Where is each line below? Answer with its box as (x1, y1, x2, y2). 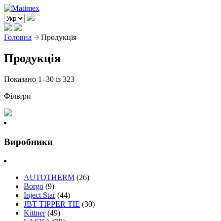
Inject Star (24, 191, 55, 200)
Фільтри (4, 91, 31, 100)
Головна (4, 33, 32, 41)
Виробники (4, 136, 53, 147)
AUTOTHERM (24, 173, 74, 182)
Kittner (24, 209, 45, 218)
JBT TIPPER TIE (24, 200, 80, 209)
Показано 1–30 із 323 (4, 74, 74, 83)
